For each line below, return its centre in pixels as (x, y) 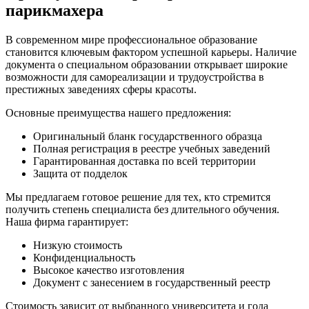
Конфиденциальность (84, 257)
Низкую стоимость (78, 245)
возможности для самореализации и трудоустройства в (135, 77)
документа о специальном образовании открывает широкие (147, 64)
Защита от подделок (80, 173)
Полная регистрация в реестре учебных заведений (152, 148)
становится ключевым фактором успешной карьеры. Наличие (151, 52)
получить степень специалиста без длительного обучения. (142, 209)
